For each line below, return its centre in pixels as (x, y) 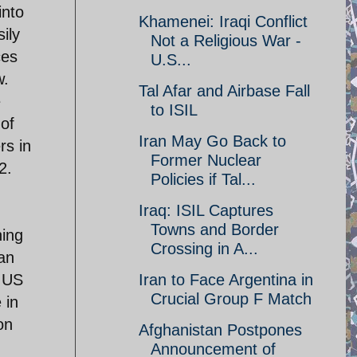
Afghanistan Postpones (220, 330)
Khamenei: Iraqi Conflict (223, 22)
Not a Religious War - (226, 41)
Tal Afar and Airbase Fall (224, 91)
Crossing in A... (204, 249)
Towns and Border (215, 229)
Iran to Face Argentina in (226, 280)
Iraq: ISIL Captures (206, 210)
